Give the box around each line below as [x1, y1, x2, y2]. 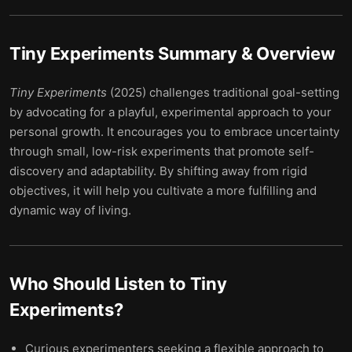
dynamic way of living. [9, 203, 131, 218]
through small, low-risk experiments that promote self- [9, 144, 314, 159]
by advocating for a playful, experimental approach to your [9, 104, 332, 119]
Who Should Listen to [9, 273, 190, 294]
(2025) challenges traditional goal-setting [107, 85, 339, 100]
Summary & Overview [154, 43, 335, 64]
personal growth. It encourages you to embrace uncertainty [9, 124, 339, 139]
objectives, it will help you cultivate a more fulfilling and [9, 183, 317, 198]
